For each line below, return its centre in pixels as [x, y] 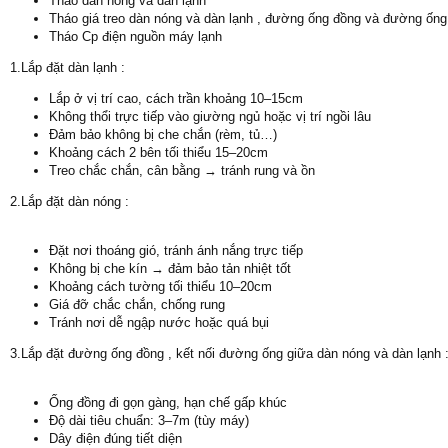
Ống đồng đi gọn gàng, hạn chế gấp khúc [168, 402]
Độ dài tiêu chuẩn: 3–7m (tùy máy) [149, 420]
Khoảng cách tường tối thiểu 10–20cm [160, 286]
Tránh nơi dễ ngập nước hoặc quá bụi [159, 322]
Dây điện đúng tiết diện [115, 438]
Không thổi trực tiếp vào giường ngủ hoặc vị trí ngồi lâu [210, 116]
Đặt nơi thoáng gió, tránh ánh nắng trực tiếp [176, 250]
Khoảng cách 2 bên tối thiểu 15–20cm [158, 152]
